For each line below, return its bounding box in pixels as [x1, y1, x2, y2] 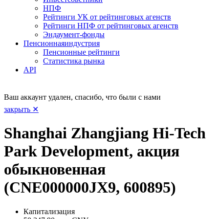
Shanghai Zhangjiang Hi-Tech [4, 124, 206, 142]
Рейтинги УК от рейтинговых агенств [43, 12, 171, 21]
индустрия [65, 39, 100, 47]
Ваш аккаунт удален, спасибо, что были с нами [4, 92, 161, 101]
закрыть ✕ [4, 105, 39, 113]
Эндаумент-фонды [43, 30, 105, 39]
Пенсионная [23, 39, 65, 47]
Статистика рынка [43, 56, 105, 65]
